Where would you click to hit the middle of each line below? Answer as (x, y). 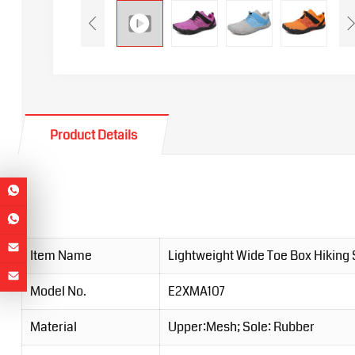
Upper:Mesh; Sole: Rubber (241, 327)
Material (53, 327)
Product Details (93, 136)
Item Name (61, 256)
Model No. (58, 292)
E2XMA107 (196, 292)
